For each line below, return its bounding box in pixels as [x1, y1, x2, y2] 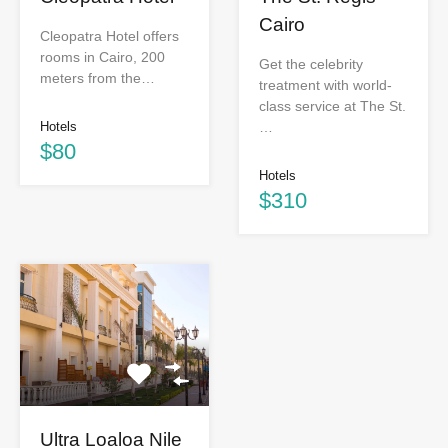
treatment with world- [259, 77, 392, 94]
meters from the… [40, 70, 155, 87]
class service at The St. [259, 98, 406, 115]
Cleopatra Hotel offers [40, 28, 179, 45]
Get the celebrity [259, 56, 363, 73]
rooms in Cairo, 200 [40, 49, 165, 66]
